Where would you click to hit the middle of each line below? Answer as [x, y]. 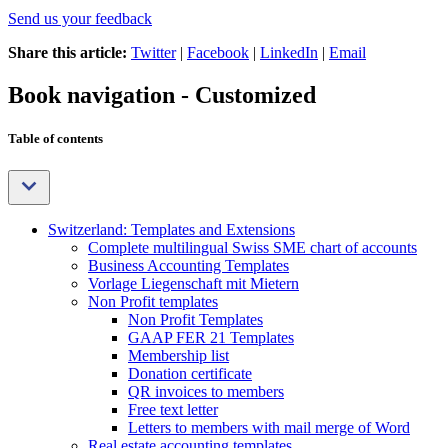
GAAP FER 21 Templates [211, 337]
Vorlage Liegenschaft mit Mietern [193, 283]
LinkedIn [289, 53]
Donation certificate [190, 373]
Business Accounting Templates [188, 265]
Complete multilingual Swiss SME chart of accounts [252, 247]
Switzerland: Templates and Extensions [171, 229]
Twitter [153, 53]
